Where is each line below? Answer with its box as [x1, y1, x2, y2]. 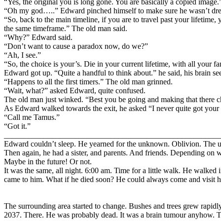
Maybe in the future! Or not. [4, 157, 92, 166]
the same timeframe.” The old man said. [4, 24, 127, 33]
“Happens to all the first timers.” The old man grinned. [4, 77, 173, 86]
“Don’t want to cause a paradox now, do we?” [4, 42, 148, 51]
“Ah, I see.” [4, 51, 41, 60]
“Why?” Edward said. [4, 33, 73, 42]
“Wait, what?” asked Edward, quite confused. [4, 86, 146, 95]
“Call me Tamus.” [4, 113, 60, 122]
